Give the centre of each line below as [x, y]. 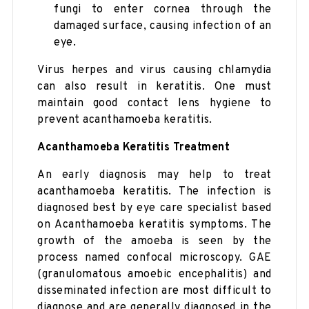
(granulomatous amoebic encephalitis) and [154, 274]
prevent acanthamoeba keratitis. [125, 120]
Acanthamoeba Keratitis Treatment [134, 147]
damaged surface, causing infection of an [163, 26]
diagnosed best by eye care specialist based [154, 208]
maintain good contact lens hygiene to [154, 103]
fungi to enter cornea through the [163, 9]
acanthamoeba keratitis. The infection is [154, 191]
